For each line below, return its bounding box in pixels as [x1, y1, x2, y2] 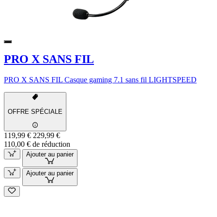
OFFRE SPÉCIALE [8, 108, 62, 116]
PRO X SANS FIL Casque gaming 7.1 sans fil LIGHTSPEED [4, 76, 197, 84]
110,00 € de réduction [4, 139, 70, 148]
